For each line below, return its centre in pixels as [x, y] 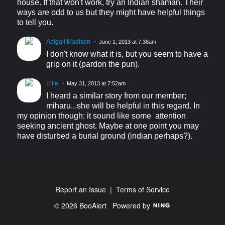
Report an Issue [81, 189]
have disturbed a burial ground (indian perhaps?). [105, 136]
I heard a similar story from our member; [116, 95]
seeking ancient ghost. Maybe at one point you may [108, 126]
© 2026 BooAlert [83, 205]
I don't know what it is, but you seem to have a [127, 54]
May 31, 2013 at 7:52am [96, 83]
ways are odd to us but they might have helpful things [111, 12]
